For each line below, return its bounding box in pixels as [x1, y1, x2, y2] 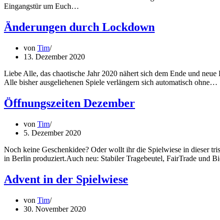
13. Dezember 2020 [24, 52, 85, 61]
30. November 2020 [24, 204, 86, 213]
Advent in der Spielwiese [4, 172, 128, 186]
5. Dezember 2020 [24, 128, 81, 137]
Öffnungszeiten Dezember [4, 96, 135, 110]
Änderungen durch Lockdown [4, 20, 155, 33]
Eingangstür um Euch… [4, 2, 81, 11]
